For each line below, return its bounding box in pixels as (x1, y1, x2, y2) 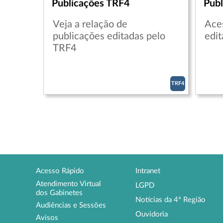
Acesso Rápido (36, 167, 84, 175)
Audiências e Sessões (36, 201, 106, 209)
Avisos (36, 214, 58, 222)
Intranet (135, 167, 160, 175)
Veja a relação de (53, 19, 127, 30)
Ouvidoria (135, 211, 168, 218)
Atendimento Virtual (36, 180, 101, 188)
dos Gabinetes (36, 189, 83, 197)
